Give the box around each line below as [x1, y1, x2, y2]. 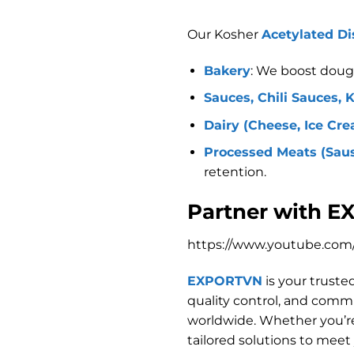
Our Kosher [187, 26, 262, 42]
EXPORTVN [187, 273, 262, 288]
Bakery [203, 62, 250, 78]
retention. [203, 164, 266, 180]
